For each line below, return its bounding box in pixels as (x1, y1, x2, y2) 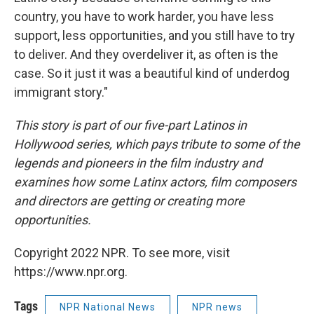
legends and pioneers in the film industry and (14, 156, 262, 171)
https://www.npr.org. (14, 264, 128, 280)
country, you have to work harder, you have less (14, 9, 274, 25)
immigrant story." (14, 85, 108, 100)
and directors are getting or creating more (14, 193, 245, 209)
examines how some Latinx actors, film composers (14, 175, 296, 190)
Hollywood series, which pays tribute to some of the (14, 137, 300, 152)
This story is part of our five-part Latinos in (14, 118, 247, 133)
